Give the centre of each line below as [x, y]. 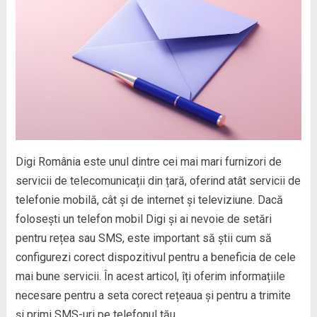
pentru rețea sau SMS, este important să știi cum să [143, 238]
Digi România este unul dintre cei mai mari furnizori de [148, 161]
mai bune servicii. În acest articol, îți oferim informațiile [150, 276]
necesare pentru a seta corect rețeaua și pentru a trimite [153, 295]
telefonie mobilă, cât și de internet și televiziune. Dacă [149, 200]
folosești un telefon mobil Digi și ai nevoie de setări [143, 219]
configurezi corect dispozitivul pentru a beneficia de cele [155, 257]
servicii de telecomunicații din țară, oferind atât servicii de [158, 180]
